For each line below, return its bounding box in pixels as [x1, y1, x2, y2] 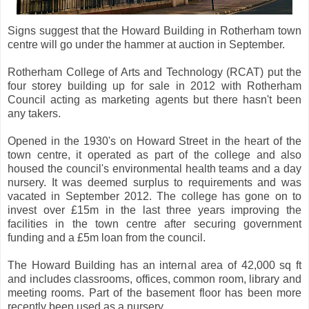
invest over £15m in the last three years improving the [8, 203, 301, 216]
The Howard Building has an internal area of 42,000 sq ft [8, 259, 301, 271]
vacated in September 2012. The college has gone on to [8, 190, 301, 202]
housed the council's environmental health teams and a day [8, 162, 301, 175]
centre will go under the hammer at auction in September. [8, 38, 285, 50]
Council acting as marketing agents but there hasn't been [8, 93, 301, 106]
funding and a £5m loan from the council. [8, 231, 206, 243]
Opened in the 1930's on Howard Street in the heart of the [8, 134, 301, 147]
